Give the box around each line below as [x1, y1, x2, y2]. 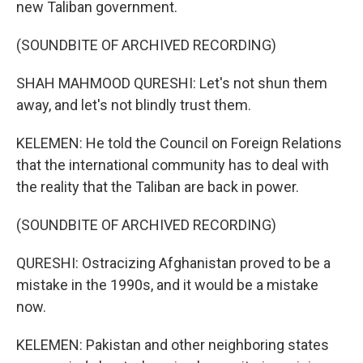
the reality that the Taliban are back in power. [16, 178, 299, 195]
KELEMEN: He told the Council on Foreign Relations [16, 135, 342, 152]
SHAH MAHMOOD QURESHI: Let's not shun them [16, 75, 327, 92]
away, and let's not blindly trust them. [16, 96, 251, 113]
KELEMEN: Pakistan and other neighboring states [16, 336, 329, 353]
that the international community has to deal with [16, 156, 329, 173]
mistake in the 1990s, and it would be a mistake [16, 276, 318, 293]
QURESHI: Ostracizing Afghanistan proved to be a [16, 254, 331, 271]
